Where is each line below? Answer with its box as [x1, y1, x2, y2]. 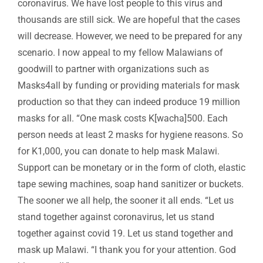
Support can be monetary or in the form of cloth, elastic [18, 162, 245, 174]
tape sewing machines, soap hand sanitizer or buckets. [18, 178, 244, 190]
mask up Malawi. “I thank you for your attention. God [18, 244, 236, 256]
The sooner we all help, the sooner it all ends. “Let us [18, 195, 234, 207]
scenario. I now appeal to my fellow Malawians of [18, 47, 223, 59]
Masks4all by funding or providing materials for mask [18, 80, 240, 92]
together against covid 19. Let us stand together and [18, 228, 233, 240]
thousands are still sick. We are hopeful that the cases [18, 14, 240, 26]
